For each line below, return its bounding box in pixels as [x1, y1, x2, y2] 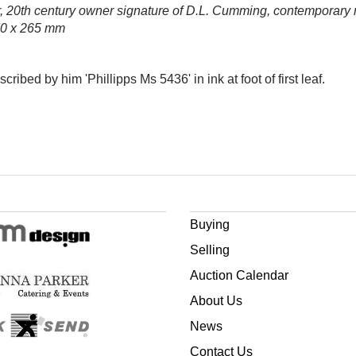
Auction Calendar [190, 269, 288, 282]
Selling [190, 243, 230, 257]
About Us [190, 294, 242, 308]
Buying [190, 218, 230, 231]
